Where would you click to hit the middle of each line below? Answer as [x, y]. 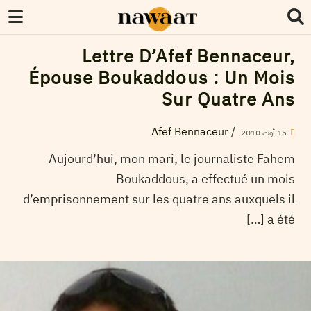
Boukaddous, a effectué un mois [205, 178]
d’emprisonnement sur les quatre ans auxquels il [159, 199]
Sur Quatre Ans [228, 100]
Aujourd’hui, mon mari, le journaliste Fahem [172, 158]
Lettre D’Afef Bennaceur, [188, 57]
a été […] [281, 219]
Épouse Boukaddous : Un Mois [161, 78]
